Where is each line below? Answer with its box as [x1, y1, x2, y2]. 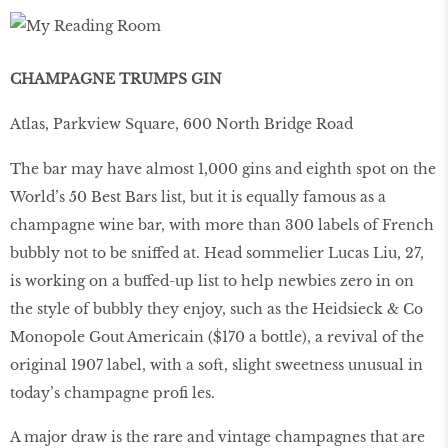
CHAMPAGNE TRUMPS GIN [10, 69, 222, 88]
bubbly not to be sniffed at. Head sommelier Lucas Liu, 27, [10, 243, 424, 262]
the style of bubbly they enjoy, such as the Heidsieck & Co [10, 299, 423, 318]
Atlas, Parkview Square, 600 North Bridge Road [10, 114, 353, 133]
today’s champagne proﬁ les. [10, 383, 215, 402]
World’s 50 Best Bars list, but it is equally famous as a [10, 187, 386, 206]
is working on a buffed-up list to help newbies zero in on [10, 271, 414, 290]
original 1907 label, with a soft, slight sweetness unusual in [10, 355, 423, 374]
